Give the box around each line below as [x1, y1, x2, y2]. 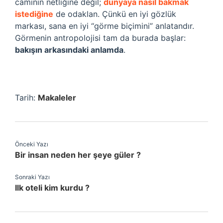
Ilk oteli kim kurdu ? [15, 183, 90, 193]
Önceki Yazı [15, 140, 48, 148]
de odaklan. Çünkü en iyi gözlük [53, 9, 176, 19]
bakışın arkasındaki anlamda [15, 45, 123, 55]
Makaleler [38, 93, 76, 103]
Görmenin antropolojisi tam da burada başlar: [15, 33, 186, 43]
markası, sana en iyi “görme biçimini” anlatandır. [15, 21, 194, 31]
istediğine [15, 9, 53, 19]
